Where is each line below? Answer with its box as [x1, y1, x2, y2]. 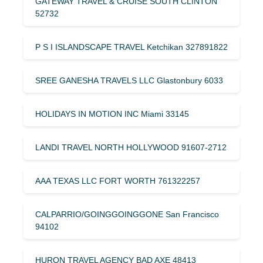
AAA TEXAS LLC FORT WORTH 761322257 [35, 176, 200, 186]
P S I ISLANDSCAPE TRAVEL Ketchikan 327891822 [35, 42, 228, 52]
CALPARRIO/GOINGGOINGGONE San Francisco [35, 209, 219, 219]
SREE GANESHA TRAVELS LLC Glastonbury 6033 [35, 75, 223, 85]
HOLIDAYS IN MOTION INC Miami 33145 [35, 109, 189, 119]
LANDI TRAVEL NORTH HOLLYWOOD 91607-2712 [35, 142, 227, 152]
